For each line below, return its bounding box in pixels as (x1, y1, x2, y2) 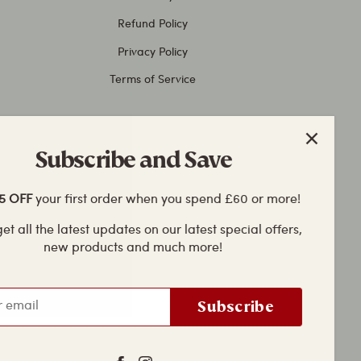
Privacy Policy (118, 42, 189, 59)
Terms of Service (110, 70, 197, 87)
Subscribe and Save (28, 146, 226, 174)
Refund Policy (118, 14, 189, 31)
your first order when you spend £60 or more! (26, 189, 295, 207)
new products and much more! (38, 237, 217, 255)
